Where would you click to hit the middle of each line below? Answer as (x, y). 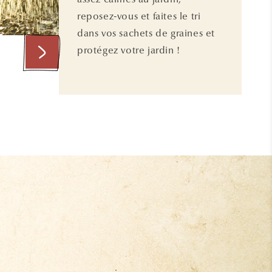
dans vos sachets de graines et (146, 33)
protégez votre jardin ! (129, 50)
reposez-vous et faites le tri (139, 16)
